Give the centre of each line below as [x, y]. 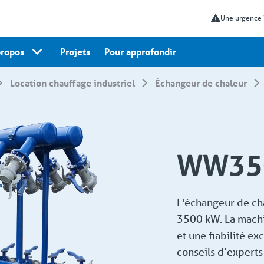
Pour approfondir [140, 51]
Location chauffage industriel [75, 83]
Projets [75, 51]
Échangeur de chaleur [203, 83]
